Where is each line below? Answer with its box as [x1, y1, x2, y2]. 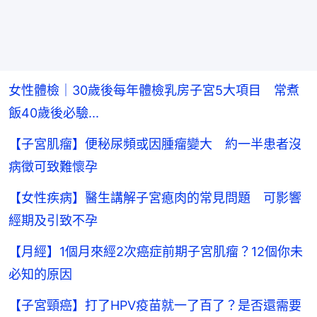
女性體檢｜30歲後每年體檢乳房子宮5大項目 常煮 [8, 83, 299, 98]
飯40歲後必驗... [8, 105, 99, 121]
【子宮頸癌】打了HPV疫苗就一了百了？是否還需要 [8, 298, 301, 313]
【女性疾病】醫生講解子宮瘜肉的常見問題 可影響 [8, 190, 301, 206]
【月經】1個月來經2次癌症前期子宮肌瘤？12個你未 [8, 244, 303, 260]
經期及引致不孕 [8, 213, 98, 229]
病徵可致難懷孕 [8, 159, 98, 175]
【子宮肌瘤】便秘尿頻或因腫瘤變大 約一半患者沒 [8, 137, 301, 152]
